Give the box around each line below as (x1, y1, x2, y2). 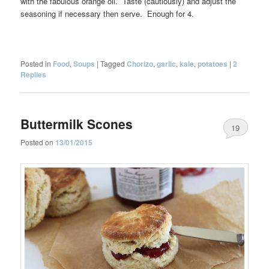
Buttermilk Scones (20, 114, 133, 133)
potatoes (198, 58, 228, 69)
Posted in (20, 58, 52, 68)
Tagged (100, 58, 125, 68)
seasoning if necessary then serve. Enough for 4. (20, 8, 195, 20)
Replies (20, 68, 47, 80)
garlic (157, 58, 177, 69)
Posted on (20, 137, 56, 148)
